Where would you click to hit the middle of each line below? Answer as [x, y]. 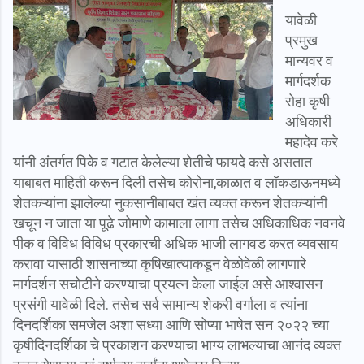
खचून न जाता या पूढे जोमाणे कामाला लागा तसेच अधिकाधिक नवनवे [179, 223]
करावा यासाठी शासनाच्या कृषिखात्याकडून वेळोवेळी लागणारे [160, 263]
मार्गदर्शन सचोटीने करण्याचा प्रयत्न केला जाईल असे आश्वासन [168, 284]
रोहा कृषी [308, 101]
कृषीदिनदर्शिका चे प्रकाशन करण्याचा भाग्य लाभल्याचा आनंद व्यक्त [177, 344]
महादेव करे [312, 141]
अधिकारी [308, 121]
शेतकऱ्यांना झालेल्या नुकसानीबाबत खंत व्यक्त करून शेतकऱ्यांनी [170, 202]
